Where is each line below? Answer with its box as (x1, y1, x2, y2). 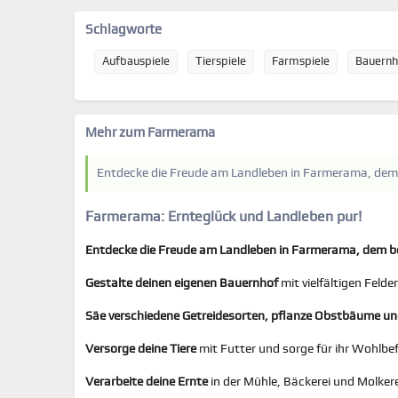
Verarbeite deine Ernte (85, 376, 208, 388)
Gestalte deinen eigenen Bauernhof (85, 277, 278, 290)
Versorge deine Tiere (85, 343, 196, 355)
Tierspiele (195, 56, 246, 68)
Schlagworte (85, 23, 162, 36)
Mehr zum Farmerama (85, 126, 215, 139)
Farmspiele (272, 56, 330, 68)
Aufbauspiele (102, 56, 170, 68)
